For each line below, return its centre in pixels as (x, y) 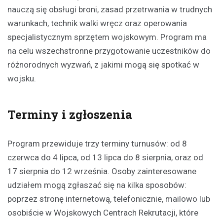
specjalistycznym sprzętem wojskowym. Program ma (107, 37)
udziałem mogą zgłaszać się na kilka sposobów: (97, 185)
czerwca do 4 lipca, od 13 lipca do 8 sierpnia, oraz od (105, 157)
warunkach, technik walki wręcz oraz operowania (97, 23)
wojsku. (22, 78)
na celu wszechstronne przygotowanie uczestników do (109, 51)
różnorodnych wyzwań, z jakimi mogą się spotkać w (103, 64)
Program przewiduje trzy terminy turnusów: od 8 (97, 143)
